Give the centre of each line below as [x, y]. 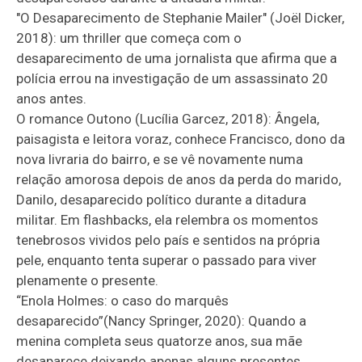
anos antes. [53, 98]
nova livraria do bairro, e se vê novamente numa [160, 159]
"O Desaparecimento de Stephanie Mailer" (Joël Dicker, [181, 17]
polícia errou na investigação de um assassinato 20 [173, 78]
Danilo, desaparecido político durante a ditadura [162, 199]
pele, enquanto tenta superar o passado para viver [167, 260]
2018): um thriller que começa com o [129, 38]
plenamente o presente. [88, 280]
